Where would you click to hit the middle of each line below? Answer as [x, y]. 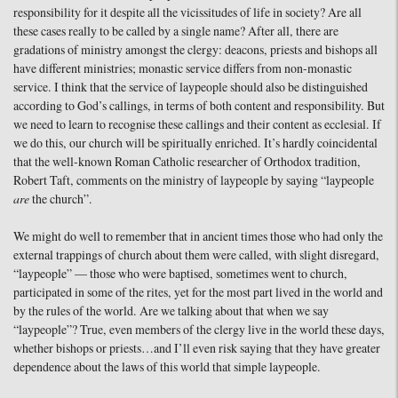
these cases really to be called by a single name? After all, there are [176, 32]
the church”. [61, 200]
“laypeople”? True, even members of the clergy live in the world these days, [199, 331]
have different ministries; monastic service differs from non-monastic [183, 70]
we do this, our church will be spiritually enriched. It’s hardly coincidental [195, 144]
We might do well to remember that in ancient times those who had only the [198, 238]
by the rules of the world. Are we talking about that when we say [171, 312]
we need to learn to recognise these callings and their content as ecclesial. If [197, 126]
